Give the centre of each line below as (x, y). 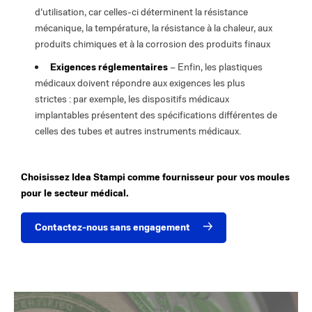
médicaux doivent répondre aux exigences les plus (140, 83)
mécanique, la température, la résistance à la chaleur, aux (154, 28)
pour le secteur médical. (75, 193)
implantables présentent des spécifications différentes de (156, 115)
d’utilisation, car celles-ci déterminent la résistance (141, 12)
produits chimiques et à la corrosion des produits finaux (153, 44)
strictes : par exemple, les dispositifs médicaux (132, 99)
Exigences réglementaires (109, 67)
